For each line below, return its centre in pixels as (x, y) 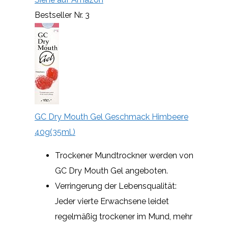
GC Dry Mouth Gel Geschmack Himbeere (111, 117)
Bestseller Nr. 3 (62, 15)
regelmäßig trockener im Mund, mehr (124, 216)
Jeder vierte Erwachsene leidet (112, 201)
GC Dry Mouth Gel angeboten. (111, 170)
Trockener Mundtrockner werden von (124, 155)
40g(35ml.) (55, 132)
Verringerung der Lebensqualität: (116, 186)
